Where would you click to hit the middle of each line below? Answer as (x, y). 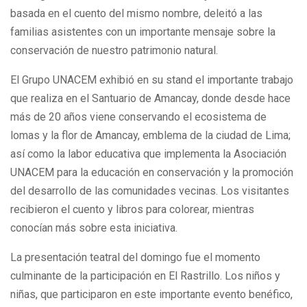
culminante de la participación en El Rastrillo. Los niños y (145, 275)
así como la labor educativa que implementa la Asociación (148, 153)
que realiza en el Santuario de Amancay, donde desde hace (150, 98)
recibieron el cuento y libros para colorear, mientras (132, 209)
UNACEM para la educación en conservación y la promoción (152, 172)
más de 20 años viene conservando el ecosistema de (138, 116)
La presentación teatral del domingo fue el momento (135, 257)
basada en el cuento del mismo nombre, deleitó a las (136, 13)
